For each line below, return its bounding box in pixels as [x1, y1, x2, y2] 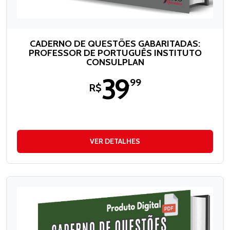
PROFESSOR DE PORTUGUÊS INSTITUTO [28, 47, 202, 59]
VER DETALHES [90, 137, 140, 146]
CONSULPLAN [86, 56, 144, 68]
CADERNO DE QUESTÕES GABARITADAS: [30, 38, 200, 50]
